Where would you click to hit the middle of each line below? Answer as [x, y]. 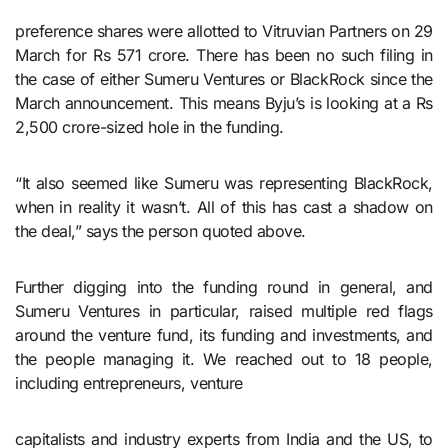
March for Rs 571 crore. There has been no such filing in [224, 54]
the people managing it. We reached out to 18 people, [224, 358]
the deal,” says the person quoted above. [160, 230]
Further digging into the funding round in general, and [224, 286]
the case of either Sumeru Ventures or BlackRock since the [224, 78]
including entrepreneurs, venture [129, 382]
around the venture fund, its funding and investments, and [224, 334]
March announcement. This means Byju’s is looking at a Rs [224, 102]
